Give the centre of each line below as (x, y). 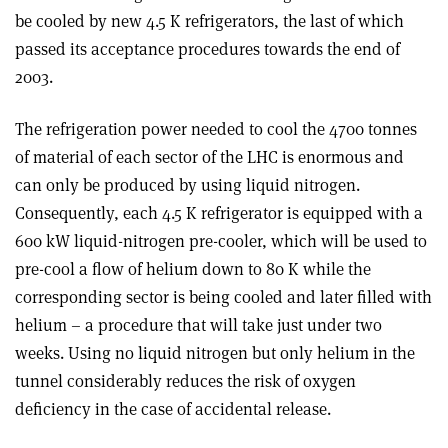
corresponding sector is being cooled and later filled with (223, 297)
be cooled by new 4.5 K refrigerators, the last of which (209, 21)
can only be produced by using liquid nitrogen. (187, 185)
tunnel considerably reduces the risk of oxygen (185, 381)
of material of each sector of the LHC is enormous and (209, 157)
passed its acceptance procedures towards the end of (207, 49)
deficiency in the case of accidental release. (173, 409)
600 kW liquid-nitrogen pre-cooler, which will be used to (221, 241)
